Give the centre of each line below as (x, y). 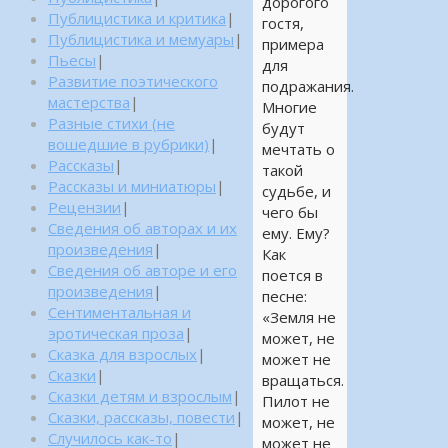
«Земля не (298, 317)
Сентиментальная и (119, 312)
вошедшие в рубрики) (128, 144)
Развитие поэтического (133, 81)
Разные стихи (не (111, 123)
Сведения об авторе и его (142, 270)
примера (292, 44)
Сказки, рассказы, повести (141, 417)
